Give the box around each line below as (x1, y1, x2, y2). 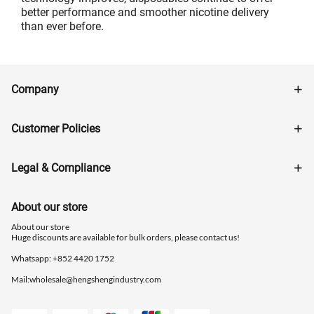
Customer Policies (11, 122, 100, 136)
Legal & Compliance (11, 161, 110, 175)
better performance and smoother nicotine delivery (21, 6, 269, 20)
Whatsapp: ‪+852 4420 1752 (11, 253, 114, 264)
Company (11, 83, 59, 97)
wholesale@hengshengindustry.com (29, 274, 161, 285)
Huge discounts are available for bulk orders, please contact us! (11, 232, 240, 243)
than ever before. (21, 20, 104, 34)
